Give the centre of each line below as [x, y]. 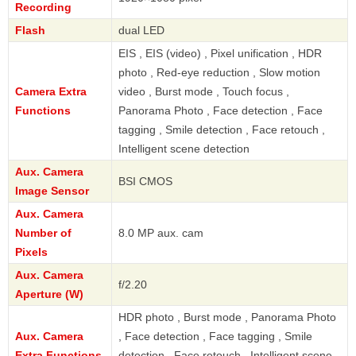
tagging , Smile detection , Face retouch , [222, 130]
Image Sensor [52, 191]
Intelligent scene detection [184, 149]
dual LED [141, 31]
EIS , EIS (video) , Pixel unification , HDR [220, 54]
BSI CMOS [145, 182]
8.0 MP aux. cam [161, 233]
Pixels [31, 252]
